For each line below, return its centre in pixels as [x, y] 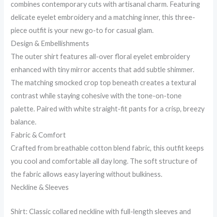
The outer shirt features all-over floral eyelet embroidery [101, 56]
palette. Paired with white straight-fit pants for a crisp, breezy [108, 108]
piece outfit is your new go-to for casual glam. [82, 30]
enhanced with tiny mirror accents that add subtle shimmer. [103, 69]
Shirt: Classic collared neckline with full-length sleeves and [101, 212]
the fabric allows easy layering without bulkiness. [87, 174]
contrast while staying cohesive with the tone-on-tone [96, 95]
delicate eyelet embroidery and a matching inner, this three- [103, 17]
